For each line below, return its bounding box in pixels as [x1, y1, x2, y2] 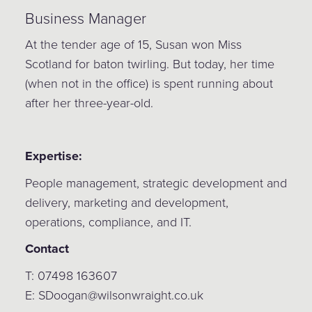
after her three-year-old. [24, 94, 153, 111]
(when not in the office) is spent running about [24, 75, 273, 92]
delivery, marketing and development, [24, 194, 228, 211]
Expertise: [24, 147, 82, 166]
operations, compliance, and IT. [24, 213, 192, 231]
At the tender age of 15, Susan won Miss [24, 36, 242, 53]
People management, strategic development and [24, 174, 287, 192]
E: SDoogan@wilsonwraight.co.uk [24, 286, 203, 304]
